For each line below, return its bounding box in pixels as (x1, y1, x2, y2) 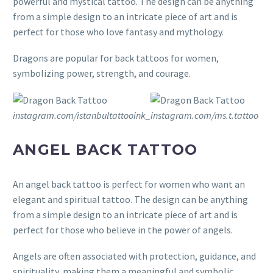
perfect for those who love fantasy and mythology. (13, 26, 224, 38)
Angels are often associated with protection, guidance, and (13, 250, 256, 263)
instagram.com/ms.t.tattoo (151, 109, 258, 122)
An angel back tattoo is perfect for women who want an (13, 178, 245, 191)
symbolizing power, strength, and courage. (13, 67, 191, 80)
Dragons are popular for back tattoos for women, (13, 52, 219, 65)
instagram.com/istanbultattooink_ (13, 109, 151, 122)
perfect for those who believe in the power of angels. (13, 224, 233, 236)
